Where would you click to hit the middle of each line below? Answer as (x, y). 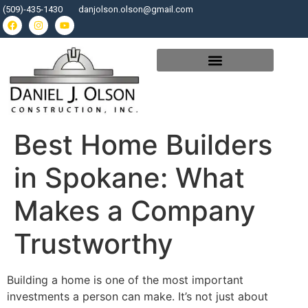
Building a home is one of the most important (125, 279)
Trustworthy (93, 243)
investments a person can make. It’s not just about (137, 296)
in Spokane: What (129, 177)
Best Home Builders (143, 144)
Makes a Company (135, 210)
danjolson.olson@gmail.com (135, 9)
